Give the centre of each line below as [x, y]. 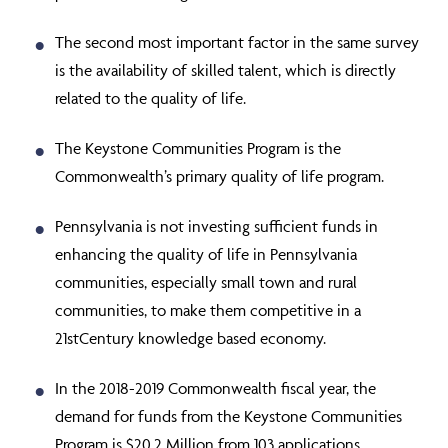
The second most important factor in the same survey [237, 42]
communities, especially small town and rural [206, 282]
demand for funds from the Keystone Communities [228, 416]
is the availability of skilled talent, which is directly [225, 70]
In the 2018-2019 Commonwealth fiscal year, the [215, 388]
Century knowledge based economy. [202, 338]
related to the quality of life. [150, 98]
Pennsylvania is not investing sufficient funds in [216, 226]
